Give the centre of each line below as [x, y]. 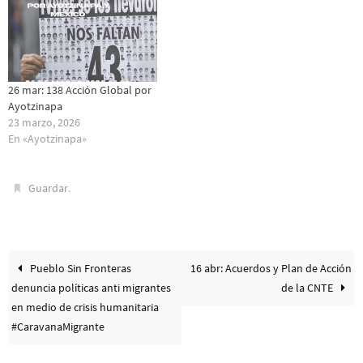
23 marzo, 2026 [44, 123]
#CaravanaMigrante [58, 327]
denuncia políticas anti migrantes [92, 288]
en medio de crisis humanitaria [85, 307]
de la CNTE [308, 288]
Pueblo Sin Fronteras [80, 269]
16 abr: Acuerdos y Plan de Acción [271, 269]
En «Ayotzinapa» [47, 139]
